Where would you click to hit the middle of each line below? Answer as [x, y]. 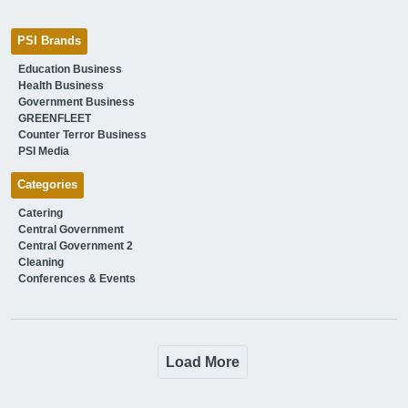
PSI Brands [49, 41]
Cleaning [41, 262]
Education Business [70, 69]
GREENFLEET [54, 118]
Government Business [76, 102]
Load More [202, 362]
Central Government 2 [75, 245]
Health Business [61, 85]
